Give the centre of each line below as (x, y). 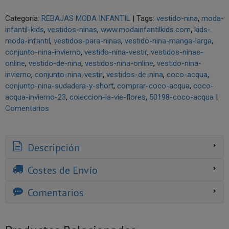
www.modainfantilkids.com (146, 30)
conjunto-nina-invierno (43, 52)
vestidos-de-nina (135, 75)
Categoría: (23, 19)
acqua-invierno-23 (36, 97)
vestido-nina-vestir (116, 52)
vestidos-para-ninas (87, 41)
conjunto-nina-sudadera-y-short (59, 86)
